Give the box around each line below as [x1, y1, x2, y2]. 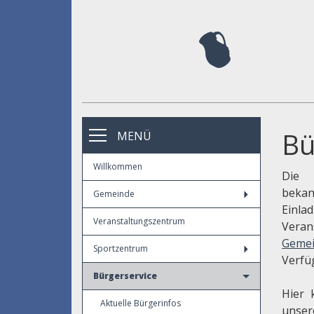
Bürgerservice [93, 270, 157, 282]
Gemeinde [93, 188, 135, 200]
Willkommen [93, 161, 142, 172]
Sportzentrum [93, 243, 148, 254]
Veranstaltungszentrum [93, 215, 185, 227]
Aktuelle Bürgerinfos [100, 297, 181, 309]
